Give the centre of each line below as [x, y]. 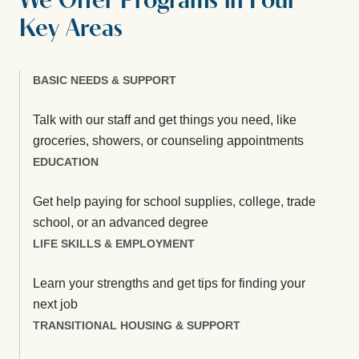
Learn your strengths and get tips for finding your [169, 283]
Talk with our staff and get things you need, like [165, 119]
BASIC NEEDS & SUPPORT [105, 80]
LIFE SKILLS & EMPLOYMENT [114, 243]
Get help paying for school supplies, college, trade [174, 201]
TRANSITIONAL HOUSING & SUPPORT [137, 325]
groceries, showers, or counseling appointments [168, 140]
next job [55, 304]
